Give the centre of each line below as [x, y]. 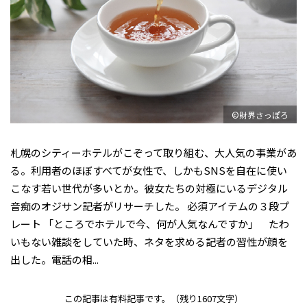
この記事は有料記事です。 [117, 299]
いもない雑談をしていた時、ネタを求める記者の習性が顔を [149, 242]
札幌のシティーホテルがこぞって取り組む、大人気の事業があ [153, 153]
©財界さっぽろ [260, 114]
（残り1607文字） [207, 299]
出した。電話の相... [54, 260]
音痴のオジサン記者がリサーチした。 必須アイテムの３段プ [150, 206]
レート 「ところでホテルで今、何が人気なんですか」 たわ [150, 224]
